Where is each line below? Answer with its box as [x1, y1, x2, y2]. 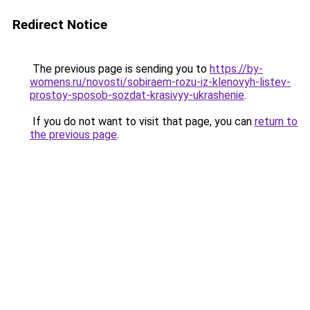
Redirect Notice [12, 17, 107, 33]
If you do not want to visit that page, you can [30, 115, 255, 128]
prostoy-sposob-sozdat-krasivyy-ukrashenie [30, 89, 244, 102]
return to [255, 115, 298, 128]
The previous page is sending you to [30, 62, 210, 75]
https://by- [210, 62, 263, 75]
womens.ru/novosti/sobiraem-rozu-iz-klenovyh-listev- [30, 75, 291, 89]
